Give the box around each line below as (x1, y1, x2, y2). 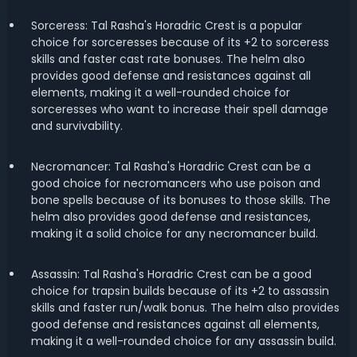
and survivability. (30, 118, 123, 134)
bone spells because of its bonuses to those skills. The (30, 192, 331, 208)
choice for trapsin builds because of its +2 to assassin (30, 283, 329, 299)
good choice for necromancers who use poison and (30, 175, 320, 191)
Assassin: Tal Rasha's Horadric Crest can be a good (30, 266, 312, 282)
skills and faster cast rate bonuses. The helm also (30, 51, 305, 67)
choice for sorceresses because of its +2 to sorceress (30, 34, 329, 50)
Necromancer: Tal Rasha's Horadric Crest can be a (30, 159, 311, 175)
